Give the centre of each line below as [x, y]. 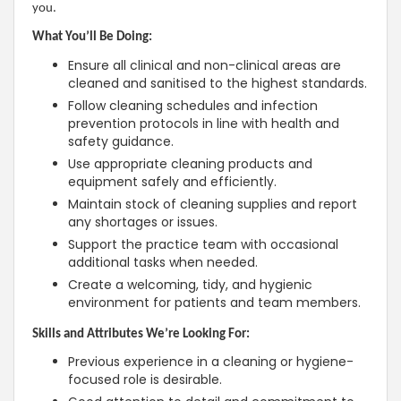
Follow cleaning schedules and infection [193, 105]
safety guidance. [121, 141]
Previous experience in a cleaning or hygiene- [211, 362]
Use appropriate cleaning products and [190, 163]
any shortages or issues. [143, 222]
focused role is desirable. [145, 380]
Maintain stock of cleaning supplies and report [213, 204]
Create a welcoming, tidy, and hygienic [190, 284]
